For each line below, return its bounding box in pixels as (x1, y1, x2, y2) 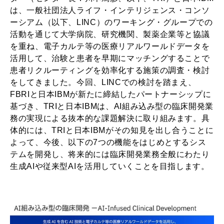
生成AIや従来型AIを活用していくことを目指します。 (10, 162, 209, 171)
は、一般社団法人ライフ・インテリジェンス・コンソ (10, 6, 210, 15)
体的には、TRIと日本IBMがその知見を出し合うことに (10, 126, 214, 135)
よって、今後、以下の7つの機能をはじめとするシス (10, 138, 206, 147)
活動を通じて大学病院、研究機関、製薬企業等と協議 (10, 30, 210, 39)
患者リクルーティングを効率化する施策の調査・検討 (10, 66, 210, 75)
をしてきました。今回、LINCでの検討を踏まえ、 (10, 78, 196, 87)
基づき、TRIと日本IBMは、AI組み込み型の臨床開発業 (10, 102, 213, 111)
